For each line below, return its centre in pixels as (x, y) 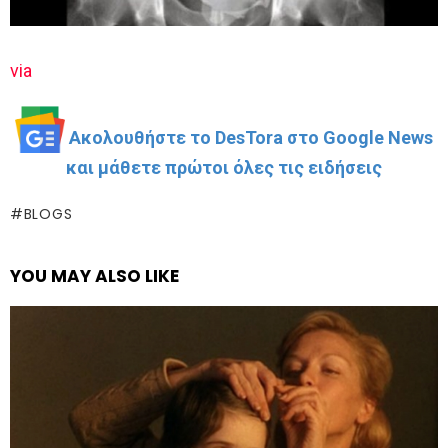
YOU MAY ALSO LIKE (94, 276)
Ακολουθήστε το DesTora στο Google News (251, 138)
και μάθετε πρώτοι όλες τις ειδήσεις (224, 168)
